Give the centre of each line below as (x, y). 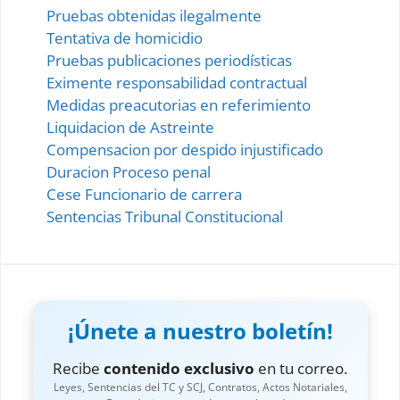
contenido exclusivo (179, 368)
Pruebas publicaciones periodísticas (169, 60)
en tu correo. (301, 368)
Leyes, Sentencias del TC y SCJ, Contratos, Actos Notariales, (200, 387)
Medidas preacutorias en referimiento (179, 104)
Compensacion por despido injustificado (185, 149)
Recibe (78, 368)
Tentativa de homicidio (125, 37)
